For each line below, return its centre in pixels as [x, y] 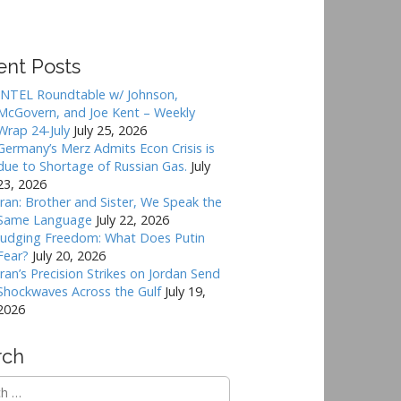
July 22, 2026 [133, 219]
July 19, [186, 291]
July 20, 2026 [69, 255]
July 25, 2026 [111, 130]
